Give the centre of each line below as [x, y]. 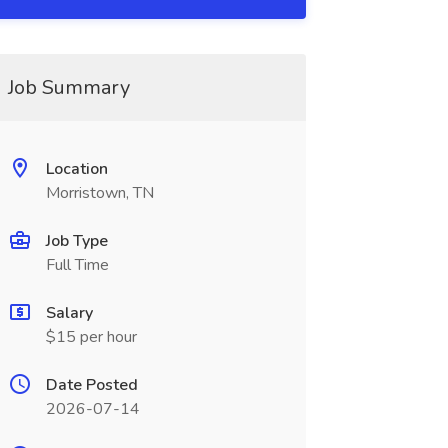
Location [76, 169]
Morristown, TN [99, 193]
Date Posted [91, 385]
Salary [69, 313]
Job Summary [68, 87]
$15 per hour [91, 337]
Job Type [76, 241]
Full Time [77, 265]
